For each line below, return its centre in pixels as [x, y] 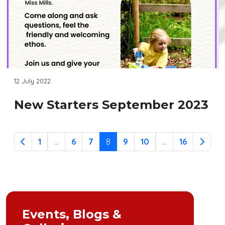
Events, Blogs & [72, 214]
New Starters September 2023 [111, 105]
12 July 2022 [32, 81]
